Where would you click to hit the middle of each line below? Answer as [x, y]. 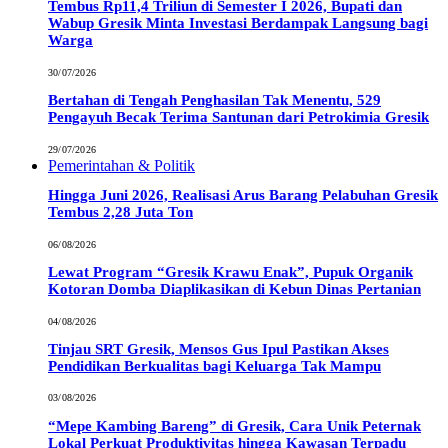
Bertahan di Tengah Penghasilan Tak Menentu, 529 [214, 100]
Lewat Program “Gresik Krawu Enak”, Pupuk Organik [230, 272]
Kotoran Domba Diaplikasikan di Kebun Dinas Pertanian [234, 289]
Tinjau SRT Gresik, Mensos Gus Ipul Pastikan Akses [218, 348]
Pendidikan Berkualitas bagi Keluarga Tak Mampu [214, 365]
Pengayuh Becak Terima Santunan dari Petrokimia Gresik [238, 117]
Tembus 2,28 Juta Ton [120, 212]
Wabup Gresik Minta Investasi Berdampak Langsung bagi [238, 23]
